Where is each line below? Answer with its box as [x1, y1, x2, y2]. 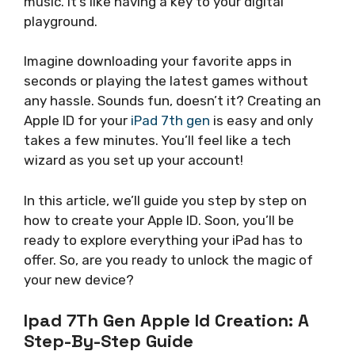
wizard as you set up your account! [24, 152, 243, 168]
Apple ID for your [24, 113, 131, 128]
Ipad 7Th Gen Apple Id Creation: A [24, 309, 309, 331]
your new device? [24, 271, 134, 288]
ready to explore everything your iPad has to [24, 231, 303, 248]
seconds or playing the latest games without [24, 73, 308, 89]
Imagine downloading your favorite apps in [24, 53, 292, 69]
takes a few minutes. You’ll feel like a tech [24, 132, 291, 148]
